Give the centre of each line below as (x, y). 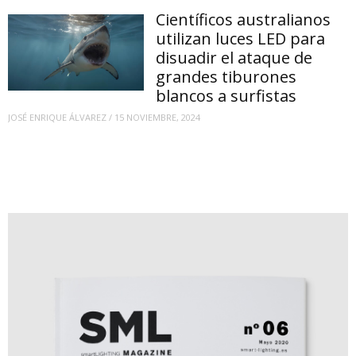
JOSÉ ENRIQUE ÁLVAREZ (57, 118)
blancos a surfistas (226, 95)
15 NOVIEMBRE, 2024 (157, 118)
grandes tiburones (226, 76)
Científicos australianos (244, 19)
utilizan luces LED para (241, 38)
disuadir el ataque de (234, 57)
